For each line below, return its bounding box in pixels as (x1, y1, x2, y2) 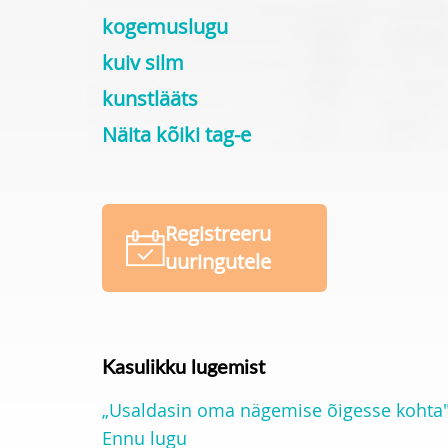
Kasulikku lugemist (102, 352, 265, 380)
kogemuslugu (102, 13, 228, 40)
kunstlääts (102, 85, 198, 112)
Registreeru (165, 220, 271, 247)
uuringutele (165, 248, 271, 275)
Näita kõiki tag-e (102, 121, 251, 148)
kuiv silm (102, 49, 184, 76)
